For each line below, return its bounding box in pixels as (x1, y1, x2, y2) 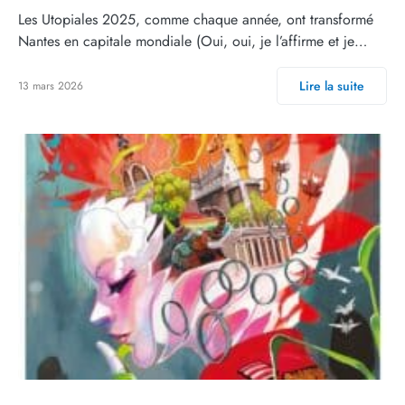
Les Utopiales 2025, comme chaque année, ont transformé (18, 9, 373, 31)
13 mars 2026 (18, 78, 83, 95)
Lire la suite (299, 77, 364, 96)
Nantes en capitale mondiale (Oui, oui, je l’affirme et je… (18, 31, 367, 52)
